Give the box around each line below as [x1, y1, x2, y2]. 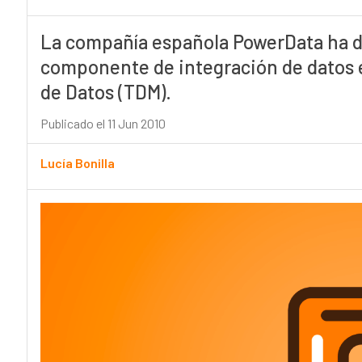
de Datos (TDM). [40, 80, 171, 104]
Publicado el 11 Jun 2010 [40, 116, 166, 132]
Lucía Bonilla [40, 155, 115, 171]
